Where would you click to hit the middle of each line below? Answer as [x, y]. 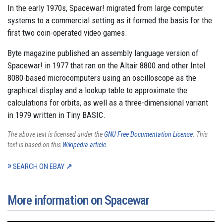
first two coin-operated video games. [67, 33]
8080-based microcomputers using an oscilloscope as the [102, 78]
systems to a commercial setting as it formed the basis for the [110, 20]
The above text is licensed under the [56, 134]
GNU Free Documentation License [148, 134]
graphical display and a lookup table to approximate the [97, 90]
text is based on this [35, 145]
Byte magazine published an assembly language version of [103, 53]
